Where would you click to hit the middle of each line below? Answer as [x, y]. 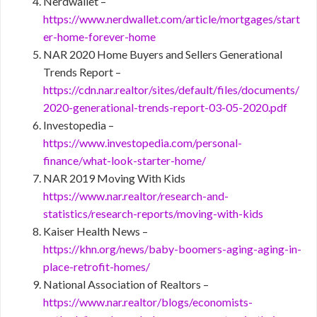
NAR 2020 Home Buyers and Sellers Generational [163, 54]
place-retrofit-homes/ [97, 266]
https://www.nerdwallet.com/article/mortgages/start [172, 19]
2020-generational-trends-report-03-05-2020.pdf [165, 107]
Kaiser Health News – [96, 231]
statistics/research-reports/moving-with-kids [153, 213]
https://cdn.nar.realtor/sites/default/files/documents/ [171, 90]
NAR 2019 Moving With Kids [114, 178]
